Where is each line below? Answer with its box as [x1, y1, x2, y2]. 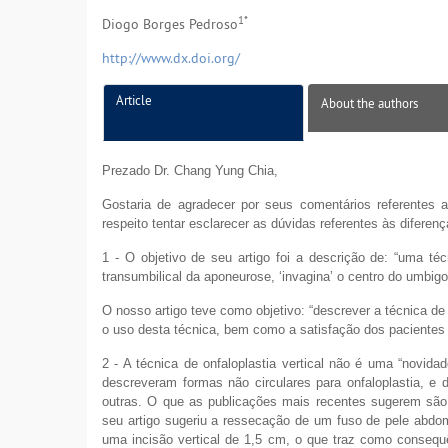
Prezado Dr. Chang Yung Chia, [102, 163, 278, 179]
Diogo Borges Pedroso [102, 15, 238, 34]
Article [116, 92, 152, 109]
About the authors [321, 95, 418, 112]
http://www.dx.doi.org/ [102, 49, 240, 68]
